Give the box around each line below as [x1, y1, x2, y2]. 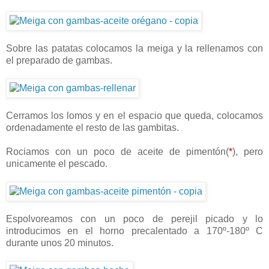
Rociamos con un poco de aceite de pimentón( [6, 147, 229, 157]
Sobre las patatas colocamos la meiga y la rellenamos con [6, 43, 263, 54]
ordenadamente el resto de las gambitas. [6, 122, 179, 133]
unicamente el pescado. [6, 159, 107, 169]
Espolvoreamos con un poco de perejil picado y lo [6, 214, 263, 225]
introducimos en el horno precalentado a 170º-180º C [6, 226, 263, 237]
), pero [232, 147, 263, 157]
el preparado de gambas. [6, 55, 112, 66]
